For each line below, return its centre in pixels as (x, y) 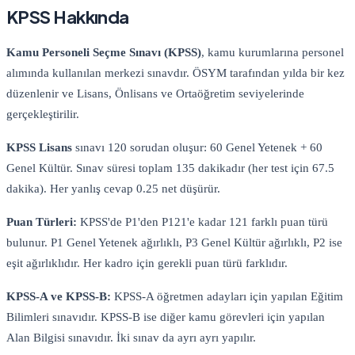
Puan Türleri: (42, 222)
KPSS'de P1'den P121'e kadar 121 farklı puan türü (202, 222)
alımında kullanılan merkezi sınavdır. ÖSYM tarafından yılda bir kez (176, 73)
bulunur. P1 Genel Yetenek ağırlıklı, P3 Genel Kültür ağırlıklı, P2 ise (174, 243)
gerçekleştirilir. (43, 115)
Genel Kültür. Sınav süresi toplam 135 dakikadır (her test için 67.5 (170, 168)
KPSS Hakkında (68, 16)
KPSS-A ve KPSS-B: (59, 297)
